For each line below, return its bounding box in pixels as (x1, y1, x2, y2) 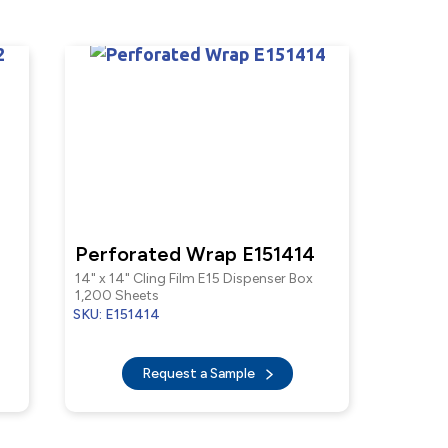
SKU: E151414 (73, 306, 160, 323)
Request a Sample (141, 365, 258, 382)
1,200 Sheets (75, 287, 159, 304)
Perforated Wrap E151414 (75, 242, 315, 266)
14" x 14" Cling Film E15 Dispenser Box (75, 270, 313, 287)
